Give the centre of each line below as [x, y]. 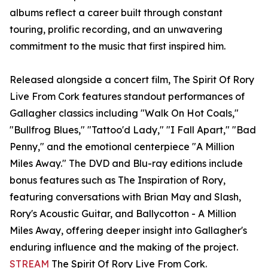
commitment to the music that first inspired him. [118, 46]
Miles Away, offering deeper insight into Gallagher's [128, 231]
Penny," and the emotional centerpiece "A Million [122, 147]
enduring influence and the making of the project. [124, 247]
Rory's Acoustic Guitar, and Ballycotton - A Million [123, 214]
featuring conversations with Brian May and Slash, [125, 197]
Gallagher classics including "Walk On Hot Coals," [124, 113]
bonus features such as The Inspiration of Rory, [118, 180]
